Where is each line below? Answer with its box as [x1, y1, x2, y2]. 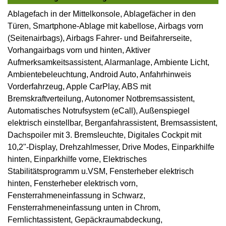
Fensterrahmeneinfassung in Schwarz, [8, 191, 145, 200]
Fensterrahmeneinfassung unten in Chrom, [8, 203, 160, 212]
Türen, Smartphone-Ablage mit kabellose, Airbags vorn [8, 22, 203, 31]
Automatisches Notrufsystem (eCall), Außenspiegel [8, 106, 190, 116]
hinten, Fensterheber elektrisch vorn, [8, 179, 138, 188]
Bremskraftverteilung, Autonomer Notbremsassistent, [8, 94, 195, 103]
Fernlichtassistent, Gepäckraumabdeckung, [8, 215, 162, 224]
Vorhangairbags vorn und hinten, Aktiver [8, 46, 150, 55]
